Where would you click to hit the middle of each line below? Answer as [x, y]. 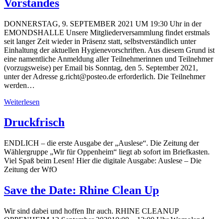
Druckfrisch [34, 122]
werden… [19, 85]
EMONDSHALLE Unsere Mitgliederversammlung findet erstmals [107, 32]
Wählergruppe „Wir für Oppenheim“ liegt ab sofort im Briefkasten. [107, 152]
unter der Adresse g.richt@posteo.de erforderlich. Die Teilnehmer [105, 76]
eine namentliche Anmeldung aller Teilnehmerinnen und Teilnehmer [109, 59]
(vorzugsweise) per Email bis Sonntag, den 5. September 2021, [101, 67]
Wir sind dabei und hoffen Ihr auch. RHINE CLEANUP [91, 211]
